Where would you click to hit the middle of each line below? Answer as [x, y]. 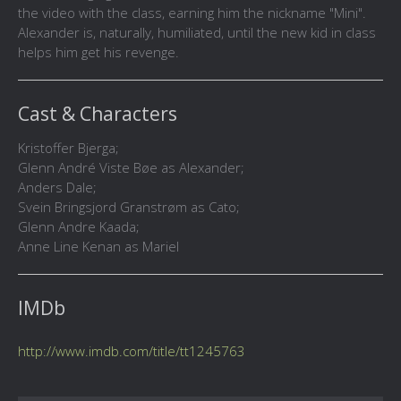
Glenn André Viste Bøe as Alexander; [131, 168]
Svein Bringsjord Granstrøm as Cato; [129, 207]
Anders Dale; [57, 188]
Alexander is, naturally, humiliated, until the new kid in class [197, 33]
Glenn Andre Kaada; [79, 227]
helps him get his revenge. [98, 52]
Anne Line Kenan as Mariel [98, 247]
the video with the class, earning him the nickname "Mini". [192, 13]
